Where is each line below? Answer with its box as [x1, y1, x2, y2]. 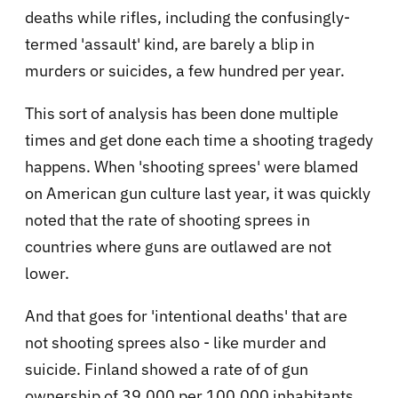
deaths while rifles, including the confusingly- [25, 6, 350, 28]
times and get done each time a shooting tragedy [25, 129, 373, 150]
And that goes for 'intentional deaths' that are [25, 305, 347, 326]
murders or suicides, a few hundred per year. [25, 60, 345, 81]
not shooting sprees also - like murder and [25, 331, 326, 353]
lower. [25, 262, 69, 283]
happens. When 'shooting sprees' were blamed [25, 155, 358, 177]
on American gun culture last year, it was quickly [25, 182, 370, 203]
